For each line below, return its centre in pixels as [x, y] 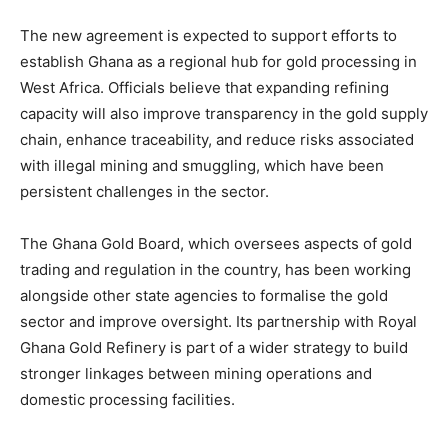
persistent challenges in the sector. [144, 191]
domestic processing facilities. [127, 399]
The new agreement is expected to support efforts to [208, 35]
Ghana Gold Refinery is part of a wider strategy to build [214, 347]
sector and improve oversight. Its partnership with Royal [218, 321]
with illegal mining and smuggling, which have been [202, 165]
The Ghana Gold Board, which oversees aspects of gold [216, 243]
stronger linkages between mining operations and [196, 373]
